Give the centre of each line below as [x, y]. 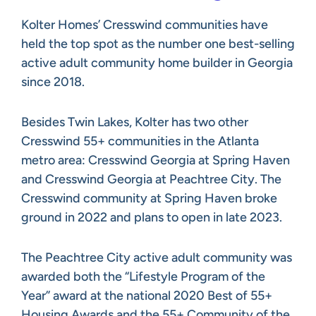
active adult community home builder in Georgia [157, 62]
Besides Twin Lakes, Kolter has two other [135, 122]
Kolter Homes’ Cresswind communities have [145, 24]
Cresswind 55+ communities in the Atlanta [140, 141]
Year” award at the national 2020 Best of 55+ [147, 295]
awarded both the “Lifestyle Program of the [143, 276]
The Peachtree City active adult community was [157, 257]
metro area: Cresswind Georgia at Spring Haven [156, 160]
